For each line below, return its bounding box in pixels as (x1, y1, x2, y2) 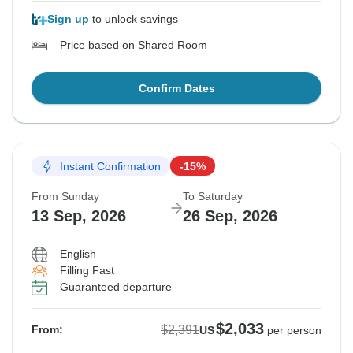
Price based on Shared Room (60, 39, 207, 52)
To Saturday (183, 190, 243, 203)
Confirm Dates (138, 82, 215, 95)
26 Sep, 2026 (183, 207, 277, 225)
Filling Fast (60, 264, 114, 277)
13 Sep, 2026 (32, 207, 126, 225)
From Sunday (32, 190, 99, 203)
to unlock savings (89, 13, 178, 26)
